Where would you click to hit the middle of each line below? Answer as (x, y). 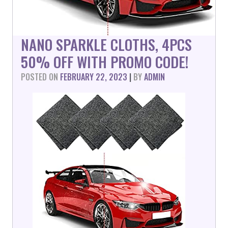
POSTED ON (40, 77)
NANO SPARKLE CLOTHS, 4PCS (106, 44)
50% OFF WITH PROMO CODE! (105, 62)
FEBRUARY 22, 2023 (94, 77)
